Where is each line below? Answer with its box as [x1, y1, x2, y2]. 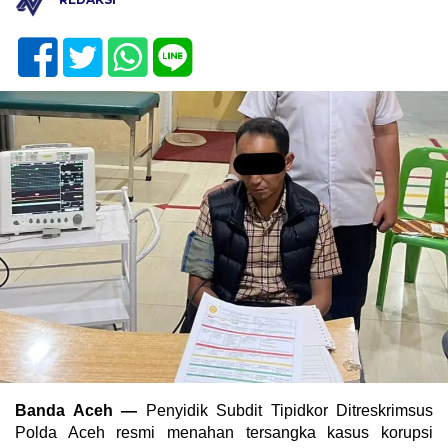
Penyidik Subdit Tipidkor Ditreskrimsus [137, 401, 433, 419]
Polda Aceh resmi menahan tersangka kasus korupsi [15, 423, 433, 441]
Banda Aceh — [15, 401, 137, 419]
